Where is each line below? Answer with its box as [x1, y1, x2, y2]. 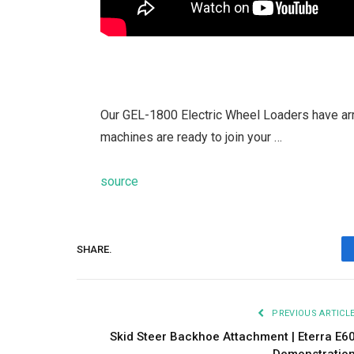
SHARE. [77, 243, 112, 255]
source [100, 174, 139, 190]
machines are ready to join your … [100, 130, 283, 145]
